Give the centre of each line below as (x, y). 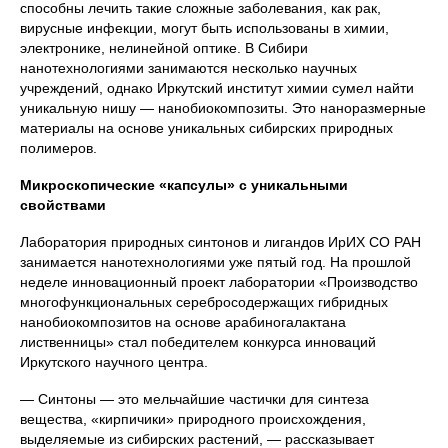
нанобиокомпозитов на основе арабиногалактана (183, 322)
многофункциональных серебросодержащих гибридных (204, 302)
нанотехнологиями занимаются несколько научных (188, 68)
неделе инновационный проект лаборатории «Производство (219, 282)
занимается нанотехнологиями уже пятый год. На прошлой (215, 262)
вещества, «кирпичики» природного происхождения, (193, 419)
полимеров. (58, 148)
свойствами (63, 205)
